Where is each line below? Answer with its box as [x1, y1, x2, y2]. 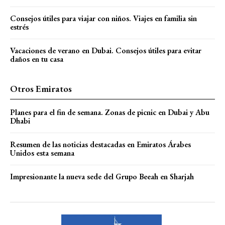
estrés [10, 21, 29, 32]
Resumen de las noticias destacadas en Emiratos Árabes [10, 139, 191, 150]
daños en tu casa [10, 53, 63, 64]
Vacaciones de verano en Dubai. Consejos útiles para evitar [10, 45, 201, 56]
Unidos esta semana [10, 147, 74, 158]
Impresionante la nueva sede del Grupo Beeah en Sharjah [10, 171, 194, 182]
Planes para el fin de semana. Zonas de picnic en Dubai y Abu [10, 106, 209, 118]
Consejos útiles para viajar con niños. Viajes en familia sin [10, 13, 197, 24]
